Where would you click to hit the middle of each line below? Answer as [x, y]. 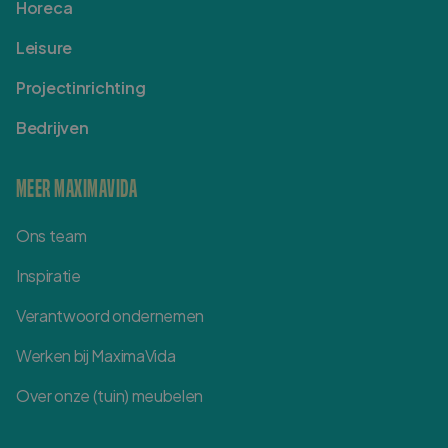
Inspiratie [48, 275]
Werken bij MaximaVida [96, 355]
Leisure [44, 47]
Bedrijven [52, 127]
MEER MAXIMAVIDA [77, 185]
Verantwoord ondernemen [110, 315]
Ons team [51, 235]
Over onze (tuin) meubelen [109, 395]
